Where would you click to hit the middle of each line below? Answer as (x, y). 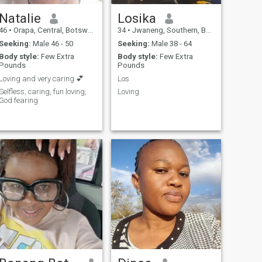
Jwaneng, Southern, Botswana (168, 30)
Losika (137, 18)
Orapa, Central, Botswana (49, 30)
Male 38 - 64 (170, 43)
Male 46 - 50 (52, 43)
